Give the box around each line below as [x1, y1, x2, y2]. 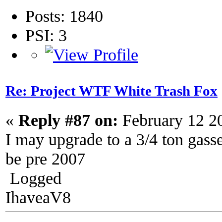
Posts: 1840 [25, 6, 103, 26]
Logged [5, 168, 61, 187]
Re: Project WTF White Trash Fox [5, 83, 218, 99]
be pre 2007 [5, 149, 85, 168]
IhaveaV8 [5, 187, 71, 207]
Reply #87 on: [18, 110, 118, 129]
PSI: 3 [25, 26, 67, 45]
